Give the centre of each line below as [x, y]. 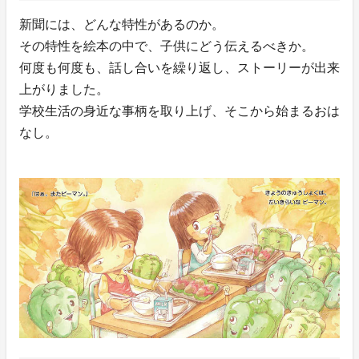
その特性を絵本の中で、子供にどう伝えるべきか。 [167, 46]
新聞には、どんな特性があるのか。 [122, 25]
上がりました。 [64, 90]
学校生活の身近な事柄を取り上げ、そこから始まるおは [179, 111]
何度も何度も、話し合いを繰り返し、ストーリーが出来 [179, 68]
